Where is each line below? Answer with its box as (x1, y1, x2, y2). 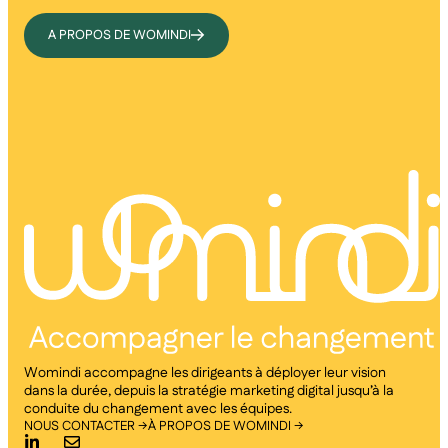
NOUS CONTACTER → (24, 417, 148, 436)
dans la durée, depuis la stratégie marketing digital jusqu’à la (24, 381, 394, 402)
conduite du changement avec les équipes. (24, 399, 292, 420)
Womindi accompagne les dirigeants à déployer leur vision (24, 363, 386, 384)
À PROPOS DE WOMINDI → (148, 417, 304, 436)
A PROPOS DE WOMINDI (48, 25, 191, 44)
